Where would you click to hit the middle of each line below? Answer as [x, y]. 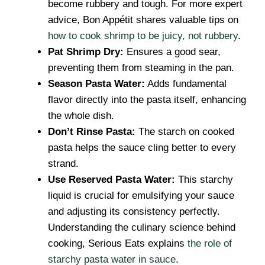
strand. [63, 164]
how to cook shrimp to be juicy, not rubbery [143, 36]
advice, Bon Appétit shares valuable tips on [143, 20]
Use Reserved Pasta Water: [112, 180]
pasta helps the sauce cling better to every [142, 148]
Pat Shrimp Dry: [86, 52]
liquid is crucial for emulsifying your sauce [141, 195]
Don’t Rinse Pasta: [92, 132]
